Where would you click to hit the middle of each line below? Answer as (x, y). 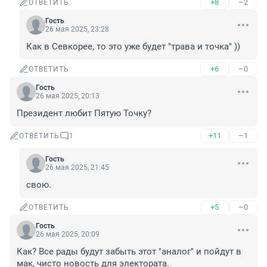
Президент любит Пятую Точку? (84, 114)
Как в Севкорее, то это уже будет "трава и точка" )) (133, 47)
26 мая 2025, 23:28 (77, 30)
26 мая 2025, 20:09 (68, 235)
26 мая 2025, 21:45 (77, 168)
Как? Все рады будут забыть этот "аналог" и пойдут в (129, 252)
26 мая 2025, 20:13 (68, 96)
